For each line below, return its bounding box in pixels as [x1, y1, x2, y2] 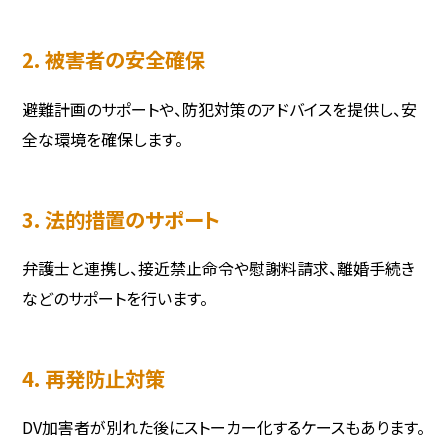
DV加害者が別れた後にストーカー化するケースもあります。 [22, 415, 426, 440]
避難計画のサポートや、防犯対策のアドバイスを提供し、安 [22, 96, 418, 121]
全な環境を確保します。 [22, 126, 184, 151]
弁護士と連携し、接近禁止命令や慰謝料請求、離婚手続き [22, 256, 416, 281]
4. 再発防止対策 [22, 362, 166, 393]
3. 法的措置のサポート [22, 203, 221, 234]
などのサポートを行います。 [22, 286, 209, 311]
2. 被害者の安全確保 [22, 44, 206, 75]
